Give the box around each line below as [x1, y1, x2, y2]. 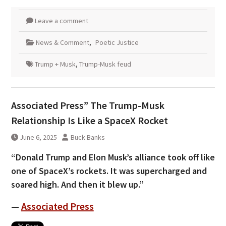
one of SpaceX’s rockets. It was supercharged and [11, 165, 207, 177]
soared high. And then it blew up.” [11, 179, 144, 191]
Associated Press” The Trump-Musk [11, 99, 164, 112]
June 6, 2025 [19, 133, 57, 142]
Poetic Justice [95, 38, 139, 47]
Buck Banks [70, 133, 105, 142]
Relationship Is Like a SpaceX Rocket [11, 114, 168, 127]
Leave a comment [34, 16, 88, 26]
